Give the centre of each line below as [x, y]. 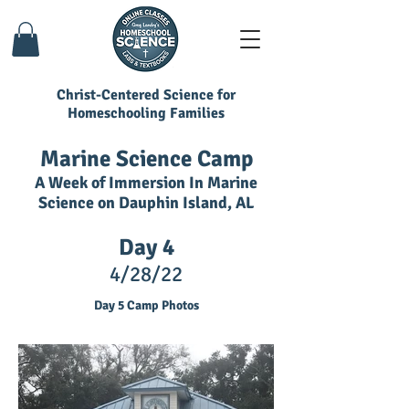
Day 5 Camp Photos [146, 306]
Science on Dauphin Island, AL [146, 203]
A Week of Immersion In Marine [146, 183]
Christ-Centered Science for [146, 95]
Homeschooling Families [146, 114]
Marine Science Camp [146, 159]
